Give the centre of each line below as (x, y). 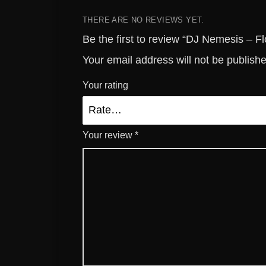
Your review (109, 135)
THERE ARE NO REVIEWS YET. (143, 20)
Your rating (105, 85)
